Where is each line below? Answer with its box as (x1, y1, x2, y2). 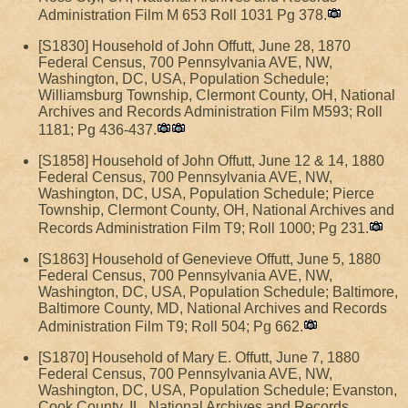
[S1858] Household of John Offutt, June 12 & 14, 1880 (38, 153, 384, 168)
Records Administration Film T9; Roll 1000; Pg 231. (38, 220, 369, 236)
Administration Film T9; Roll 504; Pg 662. (38, 319, 303, 334)
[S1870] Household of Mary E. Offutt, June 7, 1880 (38, 350, 360, 365)
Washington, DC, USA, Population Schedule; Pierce (38, 186, 374, 201)
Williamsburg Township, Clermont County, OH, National (38, 87, 395, 103)
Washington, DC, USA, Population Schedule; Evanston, (38, 382, 397, 398)
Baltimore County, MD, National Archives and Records (38, 301, 387, 316)
